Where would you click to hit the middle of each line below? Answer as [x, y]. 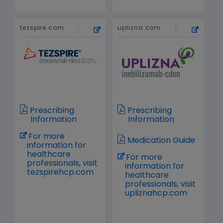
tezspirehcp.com [60, 173]
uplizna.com [139, 29]
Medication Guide [162, 141]
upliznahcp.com [156, 194]
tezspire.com [42, 29]
